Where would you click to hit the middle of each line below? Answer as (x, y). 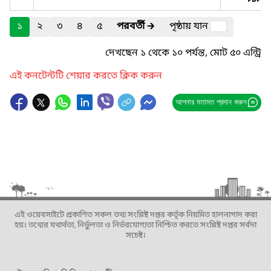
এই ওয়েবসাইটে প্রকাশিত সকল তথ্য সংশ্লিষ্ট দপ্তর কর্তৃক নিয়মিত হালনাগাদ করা (135, 215)
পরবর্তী (131, 27)
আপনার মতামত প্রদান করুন (211, 102)
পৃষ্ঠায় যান (190, 27)
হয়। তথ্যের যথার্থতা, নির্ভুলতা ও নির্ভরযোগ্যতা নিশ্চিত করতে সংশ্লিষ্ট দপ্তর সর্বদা (135, 225)
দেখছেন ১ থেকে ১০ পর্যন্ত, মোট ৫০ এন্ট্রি (183, 53)
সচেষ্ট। (135, 236)
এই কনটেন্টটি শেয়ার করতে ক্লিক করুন (86, 76)
